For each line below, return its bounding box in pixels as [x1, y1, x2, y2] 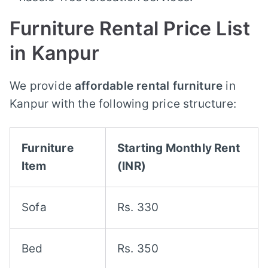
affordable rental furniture [75, 79, 223, 93]
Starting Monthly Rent [117, 141, 240, 156]
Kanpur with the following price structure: [10, 97, 236, 111]
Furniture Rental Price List [10, 17, 251, 41]
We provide [10, 79, 75, 93]
